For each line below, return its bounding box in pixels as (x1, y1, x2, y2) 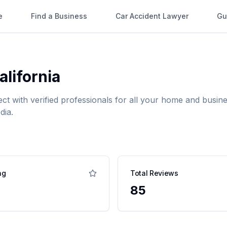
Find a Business (31, 12, 87, 20)
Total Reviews (130, 169, 178, 177)
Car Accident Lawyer (116, 12, 188, 20)
